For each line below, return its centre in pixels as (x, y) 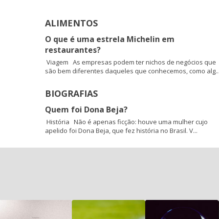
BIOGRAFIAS (71, 93)
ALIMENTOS (71, 23)
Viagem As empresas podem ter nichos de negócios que (131, 62)
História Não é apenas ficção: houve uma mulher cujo (126, 121)
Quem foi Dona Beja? (86, 109)
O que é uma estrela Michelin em (110, 39)
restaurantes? (73, 50)
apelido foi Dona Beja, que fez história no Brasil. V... (121, 130)
